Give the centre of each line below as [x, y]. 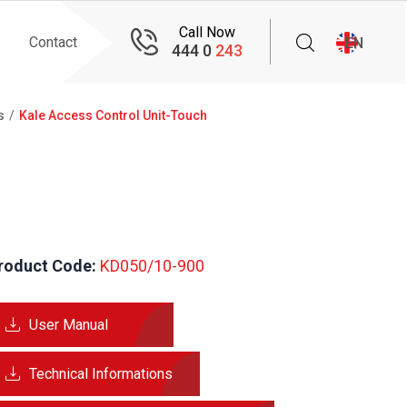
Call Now [207, 32]
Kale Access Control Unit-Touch [113, 115]
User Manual [69, 324]
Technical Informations [101, 373]
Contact [53, 42]
